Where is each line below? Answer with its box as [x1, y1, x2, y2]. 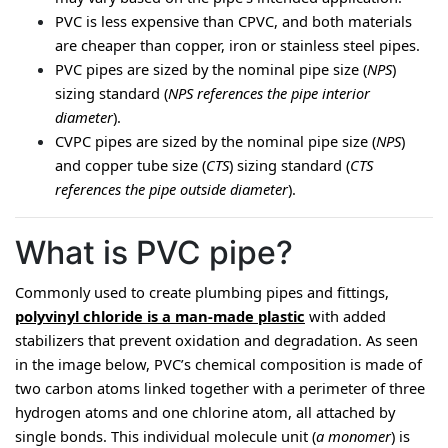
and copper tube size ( [55, 155, 206, 175]
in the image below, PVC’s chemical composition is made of [15, 354, 422, 374]
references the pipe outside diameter [55, 179, 288, 199]
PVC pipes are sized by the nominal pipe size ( [55, 59, 367, 79]
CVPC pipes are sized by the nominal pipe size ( [55, 131, 376, 151]
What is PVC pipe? [15, 233, 293, 272]
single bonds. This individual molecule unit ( [15, 426, 316, 446]
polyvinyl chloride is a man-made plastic [15, 306, 305, 326]
